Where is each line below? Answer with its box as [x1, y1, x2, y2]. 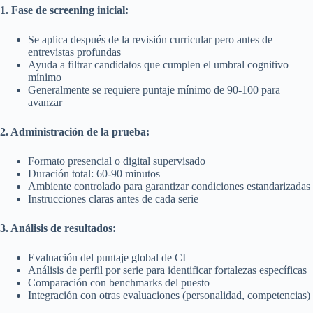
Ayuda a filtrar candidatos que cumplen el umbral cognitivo [28, 58, 289, 71]
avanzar [28, 96, 62, 108]
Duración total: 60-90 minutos [28, 167, 160, 180]
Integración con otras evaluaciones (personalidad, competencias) [28, 289, 310, 301]
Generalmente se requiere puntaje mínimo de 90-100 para [28, 83, 280, 96]
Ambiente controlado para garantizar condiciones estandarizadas [28, 180, 310, 192]
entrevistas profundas [28, 45, 121, 58]
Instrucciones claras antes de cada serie [28, 192, 198, 205]
